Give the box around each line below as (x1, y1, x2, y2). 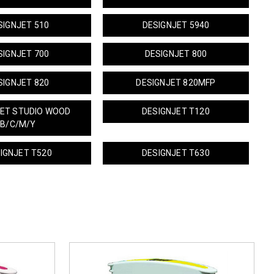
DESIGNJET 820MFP (136, 78, 216, 87)
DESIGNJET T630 (142, 148, 210, 158)
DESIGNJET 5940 (142, 20, 210, 30)
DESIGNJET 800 (144, 49, 207, 59)
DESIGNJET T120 (142, 106, 210, 116)
